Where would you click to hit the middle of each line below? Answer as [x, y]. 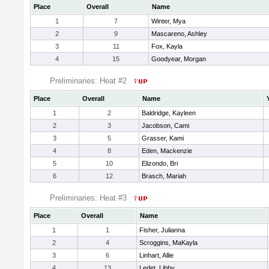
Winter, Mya [168, 21]
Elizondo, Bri [160, 163]
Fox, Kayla [167, 46]
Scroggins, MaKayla [168, 243]
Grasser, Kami [163, 138]
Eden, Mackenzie [167, 151]
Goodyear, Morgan [179, 59]
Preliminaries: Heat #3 [89, 198]
